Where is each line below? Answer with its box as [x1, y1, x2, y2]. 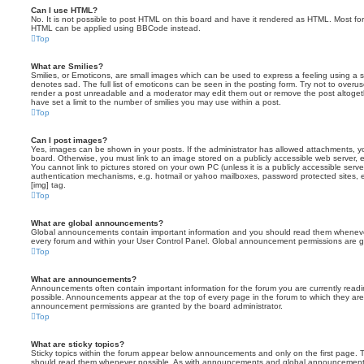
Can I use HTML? [31, 6, 97, 15]
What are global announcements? [31, 219, 163, 227]
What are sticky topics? [31, 340, 124, 349]
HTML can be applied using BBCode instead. [31, 24, 201, 32]
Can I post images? [31, 136, 107, 145]
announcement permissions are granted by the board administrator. [31, 301, 283, 310]
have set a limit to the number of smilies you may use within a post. [31, 97, 281, 106]
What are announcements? [31, 275, 136, 284]
